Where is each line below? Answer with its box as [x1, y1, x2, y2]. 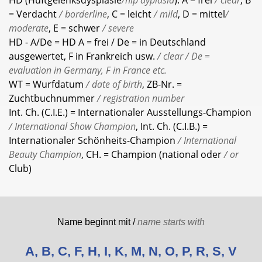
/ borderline [57, 8, 107, 20]
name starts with [137, 217, 205, 227]
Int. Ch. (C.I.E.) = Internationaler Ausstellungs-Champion [9, 106, 251, 119]
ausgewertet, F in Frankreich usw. [9, 50, 155, 63]
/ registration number [95, 92, 184, 105]
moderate [9, 22, 49, 35]
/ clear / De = [155, 50, 210, 63]
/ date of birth [84, 78, 142, 91]
